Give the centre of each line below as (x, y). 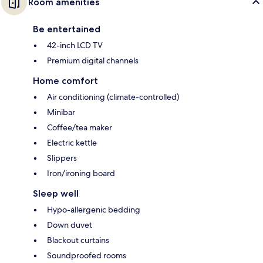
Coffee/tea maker (80, 127)
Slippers (62, 158)
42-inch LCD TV (75, 45)
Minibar (61, 112)
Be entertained (67, 29)
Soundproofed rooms (87, 255)
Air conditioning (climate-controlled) (113, 97)
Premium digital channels (93, 60)
